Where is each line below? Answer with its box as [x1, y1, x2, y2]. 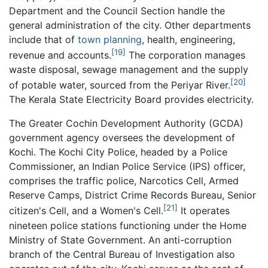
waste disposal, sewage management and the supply [9, 63, 248, 76]
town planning [78, 33, 142, 45]
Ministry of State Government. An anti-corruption [9, 233, 232, 246]
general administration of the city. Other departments [9, 19, 251, 31]
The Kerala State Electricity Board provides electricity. [9, 93, 254, 106]
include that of [9, 33, 78, 45]
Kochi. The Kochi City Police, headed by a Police [9, 146, 227, 159]
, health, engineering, [142, 33, 235, 45]
